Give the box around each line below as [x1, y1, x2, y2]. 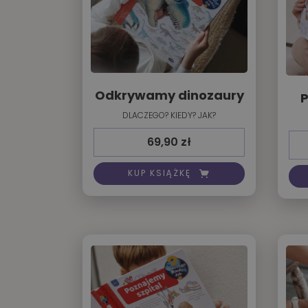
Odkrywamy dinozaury [94, 86, 244, 104]
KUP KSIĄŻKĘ [128, 167, 191, 179]
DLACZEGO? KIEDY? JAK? [122, 109, 216, 121]
